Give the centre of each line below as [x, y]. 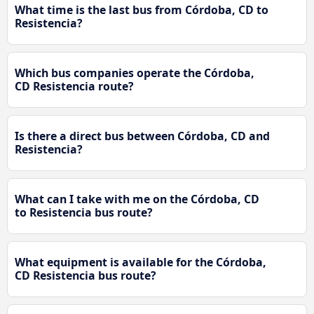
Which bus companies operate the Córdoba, [135, 73]
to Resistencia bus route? [84, 212]
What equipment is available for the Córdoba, [141, 262]
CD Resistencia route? [74, 86]
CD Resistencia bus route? [86, 275]
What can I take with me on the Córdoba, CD [137, 199]
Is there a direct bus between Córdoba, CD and [142, 136]
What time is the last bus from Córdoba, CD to [142, 9]
